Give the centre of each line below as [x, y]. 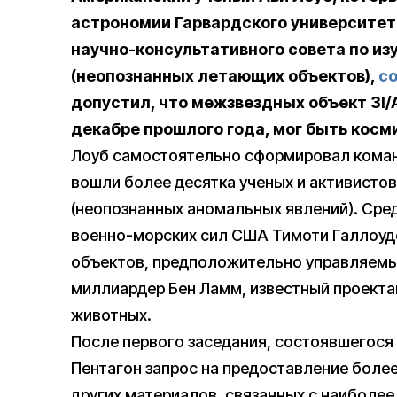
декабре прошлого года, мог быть [211, 129]
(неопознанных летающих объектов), [225, 76]
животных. [111, 315]
